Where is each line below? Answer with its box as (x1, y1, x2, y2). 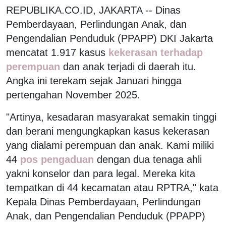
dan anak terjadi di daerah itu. (63, 61, 196, 72)
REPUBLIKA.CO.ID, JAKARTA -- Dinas (6, 4, 181, 16)
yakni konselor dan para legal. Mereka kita (6, 167, 195, 179)
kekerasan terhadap (105, 46, 203, 58)
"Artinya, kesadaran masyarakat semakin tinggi (6, 111, 216, 123)
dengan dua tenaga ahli (97, 153, 202, 165)
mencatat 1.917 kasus (6, 46, 105, 58)
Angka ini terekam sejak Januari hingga (6, 75, 182, 86)
